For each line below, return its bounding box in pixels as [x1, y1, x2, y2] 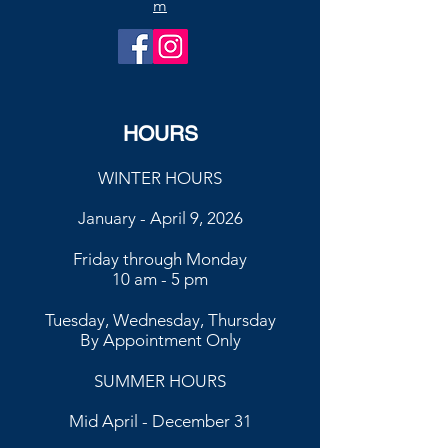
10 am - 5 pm [112, 269, 208, 289]
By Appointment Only [79, 330, 241, 350]
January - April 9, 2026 [77, 208, 243, 228]
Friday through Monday [73, 249, 247, 269]
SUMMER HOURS [94, 371, 226, 391]
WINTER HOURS [98, 168, 222, 188]
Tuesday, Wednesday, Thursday [44, 310, 276, 330]
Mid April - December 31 [68, 411, 252, 431]
